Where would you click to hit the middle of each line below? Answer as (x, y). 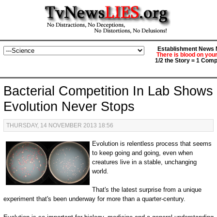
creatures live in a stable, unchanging (145, 162)
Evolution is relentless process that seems (152, 144)
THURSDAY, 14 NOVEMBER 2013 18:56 (60, 125)
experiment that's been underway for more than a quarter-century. (94, 199)
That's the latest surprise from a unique (147, 190)
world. (101, 171)
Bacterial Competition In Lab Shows (108, 91)
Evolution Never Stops (69, 107)
